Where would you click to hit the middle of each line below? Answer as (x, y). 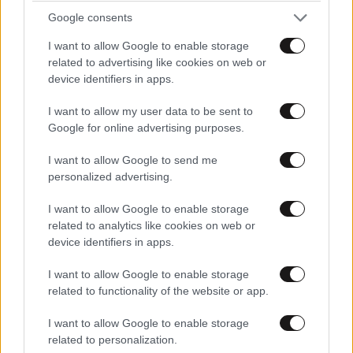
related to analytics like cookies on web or (152, 225)
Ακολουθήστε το (81, 118)
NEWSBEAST (170, 118)
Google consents (90, 17)
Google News (279, 118)
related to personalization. (113, 339)
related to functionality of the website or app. (158, 290)
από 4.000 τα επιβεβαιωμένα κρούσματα (149, 19)
